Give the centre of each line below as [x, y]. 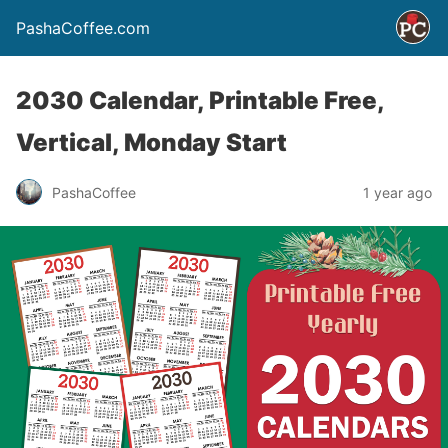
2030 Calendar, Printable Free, [200, 100]
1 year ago [397, 192]
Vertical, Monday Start [151, 142]
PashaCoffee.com [83, 28]
